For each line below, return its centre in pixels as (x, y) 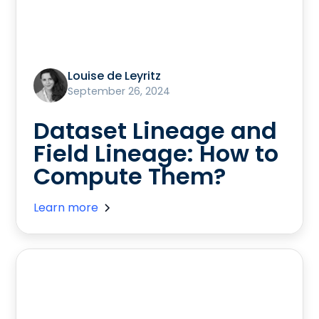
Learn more (66, 207)
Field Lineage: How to (156, 153)
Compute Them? (130, 176)
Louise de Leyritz (115, 75)
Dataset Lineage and (156, 130)
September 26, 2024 (119, 91)
